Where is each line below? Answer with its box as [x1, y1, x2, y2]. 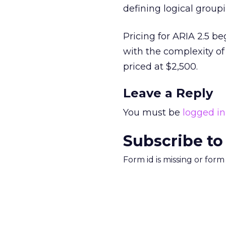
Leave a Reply [123, 86, 213, 100]
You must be [123, 107, 183, 118]
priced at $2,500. [123, 61, 198, 72]
